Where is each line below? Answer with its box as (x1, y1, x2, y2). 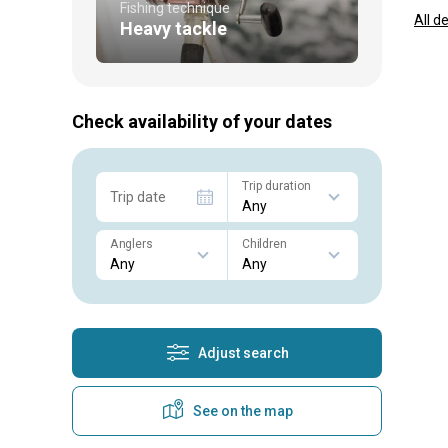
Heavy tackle (120, 17, 227, 39)
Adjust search (197, 344, 289, 361)
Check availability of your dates (72, 110, 332, 132)
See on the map (193, 402, 293, 419)
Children (241, 236, 287, 251)
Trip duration (241, 178, 311, 193)
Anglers (110, 236, 152, 251)
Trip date (110, 188, 166, 205)
